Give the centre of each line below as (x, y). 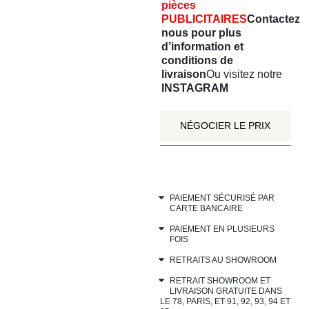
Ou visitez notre (245, 74)
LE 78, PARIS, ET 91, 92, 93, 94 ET (226, 302)
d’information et (203, 46)
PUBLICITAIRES (205, 19)
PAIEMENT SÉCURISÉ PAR (222, 198)
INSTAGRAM (195, 88)
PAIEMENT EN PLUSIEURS (222, 229)
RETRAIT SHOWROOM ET (220, 281)
